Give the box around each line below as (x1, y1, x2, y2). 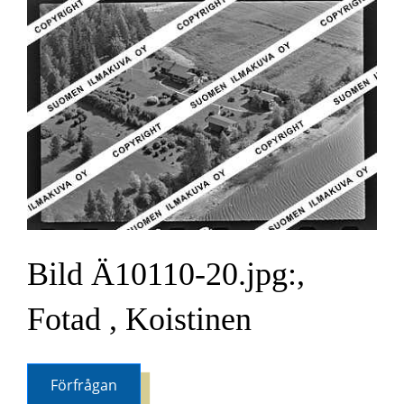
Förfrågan (50, 374, 117, 395)
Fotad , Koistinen (27, 300, 252, 337)
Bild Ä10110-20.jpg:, (27, 255, 305, 292)
